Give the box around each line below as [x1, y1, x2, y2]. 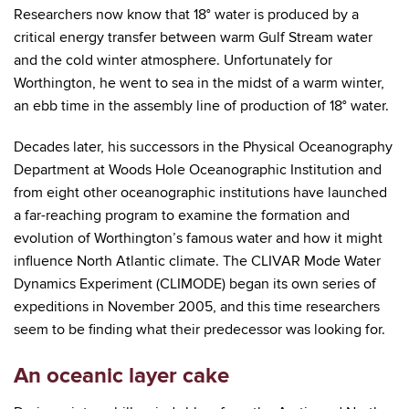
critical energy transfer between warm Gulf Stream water [14, 28, 372, 47]
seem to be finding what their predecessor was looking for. [14, 320, 385, 340]
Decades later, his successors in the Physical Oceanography [14, 138, 393, 157]
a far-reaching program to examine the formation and [14, 206, 350, 225]
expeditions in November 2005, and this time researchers [14, 298, 380, 317]
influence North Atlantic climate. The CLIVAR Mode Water [14, 252, 381, 271]
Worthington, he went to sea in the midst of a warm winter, [14, 74, 384, 93]
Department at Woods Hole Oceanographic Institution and [14, 161, 382, 180]
